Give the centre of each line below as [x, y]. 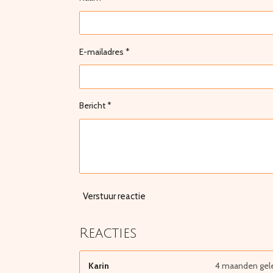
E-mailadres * [104, 51]
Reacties [108, 234]
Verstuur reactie [114, 196]
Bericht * [95, 106]
